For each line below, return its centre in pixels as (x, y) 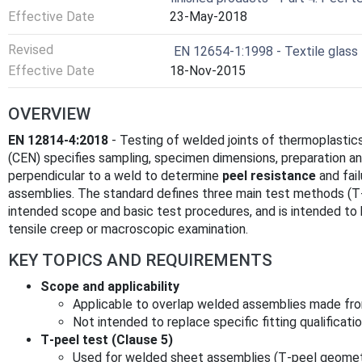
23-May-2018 (208, 17)
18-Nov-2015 (208, 70)
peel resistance (269, 176)
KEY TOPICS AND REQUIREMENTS (140, 261)
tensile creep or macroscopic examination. (128, 229)
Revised (31, 50)
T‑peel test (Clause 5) (107, 340)
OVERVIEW (49, 114)
